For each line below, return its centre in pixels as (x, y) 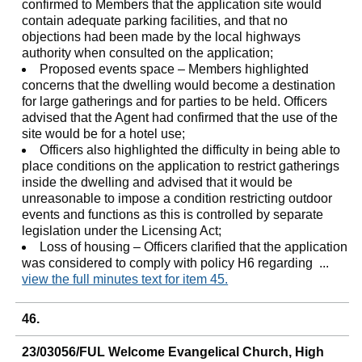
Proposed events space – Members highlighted (175, 69)
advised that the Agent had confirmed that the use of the (180, 117)
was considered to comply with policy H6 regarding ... (177, 263)
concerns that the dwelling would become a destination (179, 85)
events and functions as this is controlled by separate (173, 214)
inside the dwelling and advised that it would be (158, 182)
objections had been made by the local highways (162, 36)
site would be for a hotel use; (104, 133)
